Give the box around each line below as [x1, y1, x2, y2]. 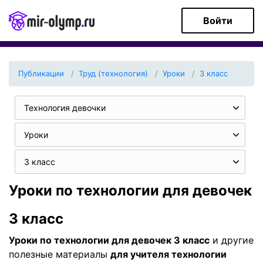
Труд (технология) [79, 69, 148, 78]
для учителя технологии [110, 248, 227, 260]
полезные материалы [9, 248, 110, 260]
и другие [210, 234, 254, 246]
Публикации [18, 69, 64, 78]
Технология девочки [24, 103, 106, 113]
